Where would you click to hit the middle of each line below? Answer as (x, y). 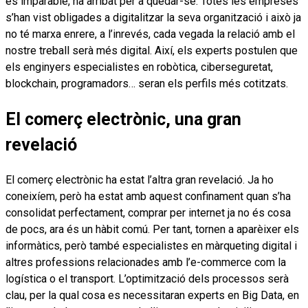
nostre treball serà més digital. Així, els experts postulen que (152, 51)
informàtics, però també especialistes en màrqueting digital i (151, 245)
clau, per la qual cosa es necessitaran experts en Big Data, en (152, 295)
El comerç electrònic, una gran (123, 119)
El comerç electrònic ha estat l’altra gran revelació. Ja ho (140, 179)
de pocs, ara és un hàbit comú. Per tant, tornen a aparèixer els (152, 229)
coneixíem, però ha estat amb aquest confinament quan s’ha (148, 196)
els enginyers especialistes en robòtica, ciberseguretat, (139, 67)
